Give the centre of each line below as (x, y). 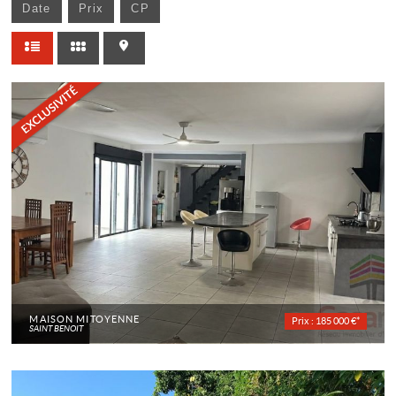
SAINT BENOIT (57, 328)
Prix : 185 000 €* (325, 320)
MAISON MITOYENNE (85, 319)
